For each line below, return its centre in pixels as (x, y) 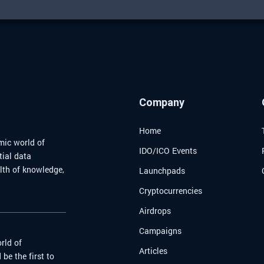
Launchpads (162, 171)
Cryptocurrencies (171, 191)
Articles (153, 251)
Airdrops (155, 211)
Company (162, 103)
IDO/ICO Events (168, 151)
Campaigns (160, 231)
